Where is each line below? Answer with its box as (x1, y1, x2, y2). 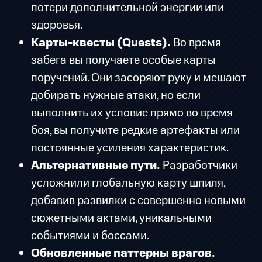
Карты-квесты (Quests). (30, 35, 173, 51)
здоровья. (30, 17, 82, 34)
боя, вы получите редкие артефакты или (30, 122, 240, 139)
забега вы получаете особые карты (30, 52, 216, 69)
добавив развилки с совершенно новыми (30, 192, 246, 209)
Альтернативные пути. (30, 157, 160, 174)
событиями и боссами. (30, 227, 149, 244)
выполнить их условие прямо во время (30, 105, 233, 122)
